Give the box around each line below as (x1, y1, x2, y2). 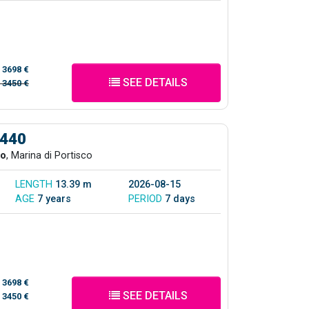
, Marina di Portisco (6, 149, 92, 161)
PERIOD (128, 192, 165, 205)
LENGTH (15, 178, 55, 190)
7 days (165, 192, 195, 205)
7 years (37, 192, 71, 205)
